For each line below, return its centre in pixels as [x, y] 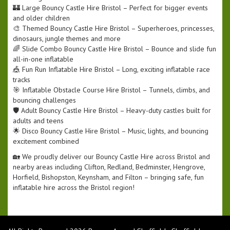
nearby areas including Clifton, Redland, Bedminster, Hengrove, [109, 167]
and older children [41, 18]
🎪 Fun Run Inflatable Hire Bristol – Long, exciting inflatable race [111, 70]
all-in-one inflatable [43, 59]
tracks [22, 80]
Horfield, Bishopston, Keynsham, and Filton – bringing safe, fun [108, 177]
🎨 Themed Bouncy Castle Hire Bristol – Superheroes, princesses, [113, 28]
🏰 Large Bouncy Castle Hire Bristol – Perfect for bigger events [110, 8]
